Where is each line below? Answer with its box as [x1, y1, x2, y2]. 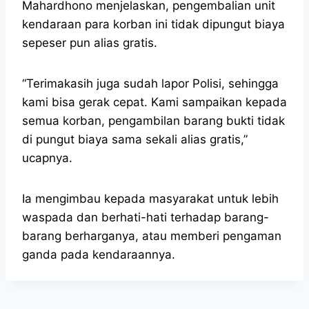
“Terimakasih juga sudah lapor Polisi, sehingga [22, 76, 279, 90]
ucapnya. [22, 150, 72, 165]
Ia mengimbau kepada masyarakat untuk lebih [22, 191, 279, 206]
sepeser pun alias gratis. [22, 35, 157, 50]
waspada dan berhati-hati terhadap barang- [22, 210, 269, 224]
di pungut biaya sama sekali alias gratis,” [22, 132, 248, 146]
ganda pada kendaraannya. [22, 247, 175, 261]
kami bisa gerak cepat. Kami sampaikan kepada [22, 94, 287, 109]
